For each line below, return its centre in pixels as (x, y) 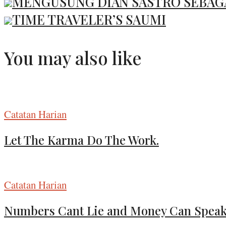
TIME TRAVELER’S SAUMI (89, 19)
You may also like (73, 58)
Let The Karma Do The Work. (81, 140)
